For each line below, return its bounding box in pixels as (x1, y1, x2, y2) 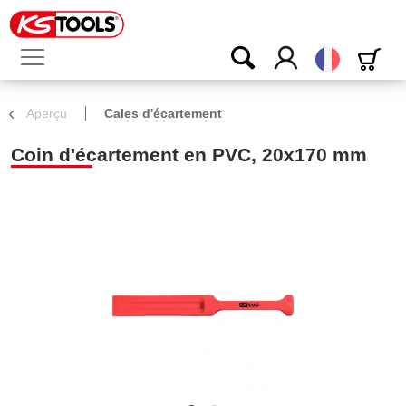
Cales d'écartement (104, 106, 222, 121)
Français (340, 46, 390, 62)
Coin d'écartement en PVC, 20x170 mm (11, 144, 367, 165)
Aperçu (26, 106, 67, 121)
